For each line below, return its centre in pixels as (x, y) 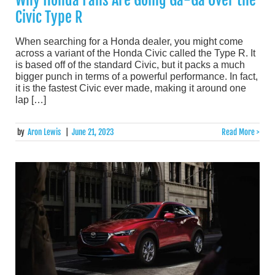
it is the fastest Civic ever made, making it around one (131, 88)
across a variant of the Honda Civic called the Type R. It (135, 53)
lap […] (31, 99)
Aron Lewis (45, 132)
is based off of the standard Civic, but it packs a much (130, 64)
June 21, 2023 (93, 132)
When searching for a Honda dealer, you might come (129, 41)
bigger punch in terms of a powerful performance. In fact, (137, 76)
